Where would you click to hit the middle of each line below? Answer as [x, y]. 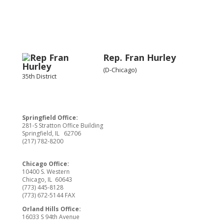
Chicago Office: [45, 164]
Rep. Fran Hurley [139, 57]
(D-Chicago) [120, 70]
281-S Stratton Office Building [62, 125]
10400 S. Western [46, 172]
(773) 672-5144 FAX [48, 195]
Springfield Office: [50, 118]
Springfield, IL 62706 [51, 133]
